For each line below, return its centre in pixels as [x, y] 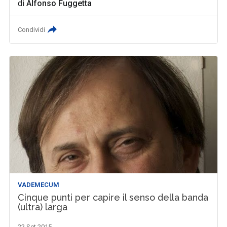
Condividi [32, 30]
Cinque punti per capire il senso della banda [113, 197]
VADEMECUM [39, 184]
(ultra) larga [43, 207]
